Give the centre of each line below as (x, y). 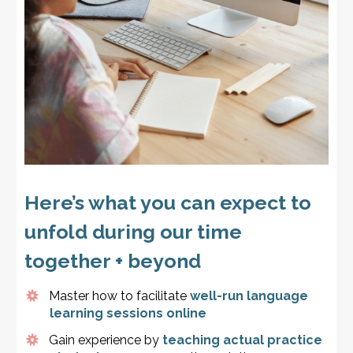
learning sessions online (128, 314)
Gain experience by (106, 340)
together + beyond (112, 261)
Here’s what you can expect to (167, 203)
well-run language (249, 296)
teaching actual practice (243, 340)
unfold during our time (133, 232)
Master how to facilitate (120, 296)
